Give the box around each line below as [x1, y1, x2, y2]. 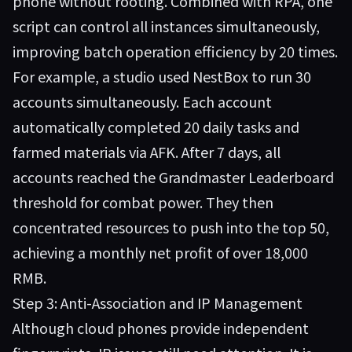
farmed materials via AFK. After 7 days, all [13, 141, 280, 162]
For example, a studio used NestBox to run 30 [13, 66, 311, 86]
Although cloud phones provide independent [13, 317, 309, 338]
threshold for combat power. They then [13, 192, 273, 212]
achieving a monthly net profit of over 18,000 [13, 242, 308, 262]
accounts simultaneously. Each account [13, 91, 272, 112]
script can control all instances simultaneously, [13, 16, 320, 36]
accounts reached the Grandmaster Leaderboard [13, 167, 334, 187]
